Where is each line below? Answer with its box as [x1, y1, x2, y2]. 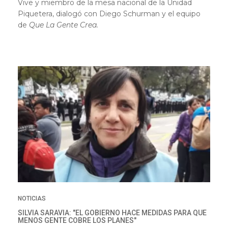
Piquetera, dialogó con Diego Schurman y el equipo [18, 9, 201, 18]
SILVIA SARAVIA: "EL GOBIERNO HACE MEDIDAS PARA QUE [18, 209, 207, 217]
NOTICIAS [18, 195, 46, 203]
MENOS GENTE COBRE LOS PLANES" [18, 216, 136, 225]
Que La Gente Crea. [29, 20, 98, 30]
